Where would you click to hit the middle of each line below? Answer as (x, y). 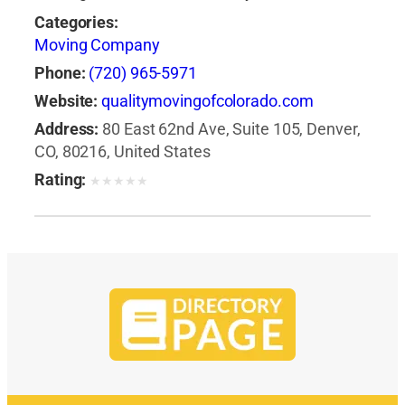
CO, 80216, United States (122, 152)
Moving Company (97, 46)
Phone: (60, 74)
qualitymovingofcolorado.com (207, 102)
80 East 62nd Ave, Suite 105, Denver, (231, 130)
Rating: (61, 180)
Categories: (76, 23)
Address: (67, 130)
